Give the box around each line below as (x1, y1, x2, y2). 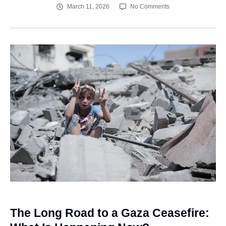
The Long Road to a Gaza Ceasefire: (10, 206, 209, 220)
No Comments (130, 3, 169, 10)
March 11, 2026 (67, 3, 109, 10)
